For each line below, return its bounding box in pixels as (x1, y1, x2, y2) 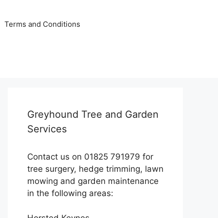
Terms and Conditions (4, 19, 80, 29)
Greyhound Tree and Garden (27, 109, 159, 120)
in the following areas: (27, 188, 113, 198)
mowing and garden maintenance (27, 176, 159, 186)
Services (27, 123, 67, 135)
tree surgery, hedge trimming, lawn (27, 164, 163, 174)
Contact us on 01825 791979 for (27, 152, 153, 162)
